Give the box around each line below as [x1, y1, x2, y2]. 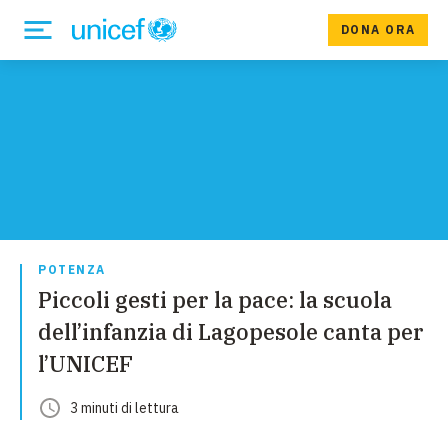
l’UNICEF [38, 349, 133, 378]
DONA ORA [340, 22, 416, 37]
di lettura [118, 399, 179, 417]
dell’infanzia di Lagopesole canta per [38, 317, 424, 346]
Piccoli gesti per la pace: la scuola [38, 285, 392, 314]
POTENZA [38, 262, 106, 277]
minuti [81, 399, 118, 417]
